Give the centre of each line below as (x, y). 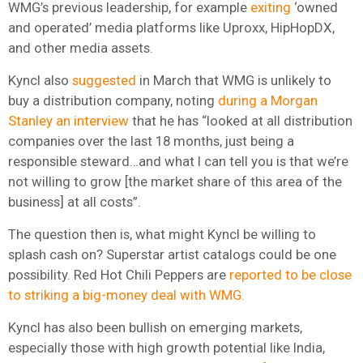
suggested (104, 80)
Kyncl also (40, 80)
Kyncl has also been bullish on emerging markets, (155, 327)
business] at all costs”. (75, 201)
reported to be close (290, 274)
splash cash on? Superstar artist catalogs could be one (172, 254)
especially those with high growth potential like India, (167, 347)
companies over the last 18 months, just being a (151, 141)
